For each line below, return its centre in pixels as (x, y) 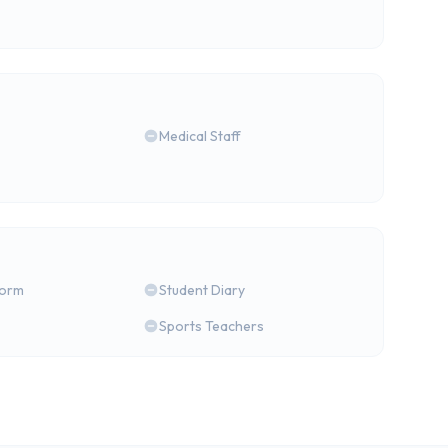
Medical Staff (200, 136)
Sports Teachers (212, 326)
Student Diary (202, 290)
